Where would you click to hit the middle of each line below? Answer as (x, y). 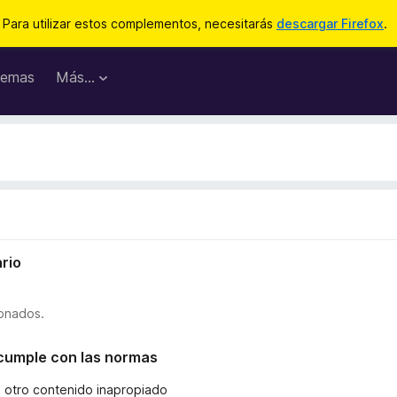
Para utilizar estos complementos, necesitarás (140, 23)
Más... (75, 77)
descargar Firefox (330, 23)
